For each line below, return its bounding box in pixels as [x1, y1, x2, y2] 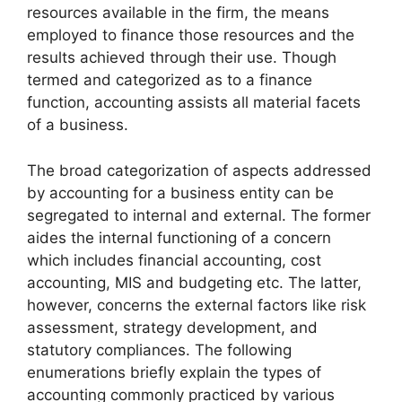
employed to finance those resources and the [27, 26, 354, 45]
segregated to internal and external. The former [27, 205, 371, 224]
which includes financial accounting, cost [27, 250, 321, 269]
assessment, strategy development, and [27, 318, 318, 336]
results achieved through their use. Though [27, 48, 336, 67]
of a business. [27, 116, 128, 135]
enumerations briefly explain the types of [27, 363, 321, 381]
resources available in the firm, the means [27, 4, 329, 22]
